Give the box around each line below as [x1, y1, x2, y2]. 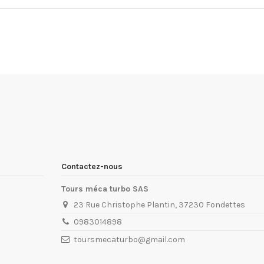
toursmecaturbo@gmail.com [74, 234, 186, 245]
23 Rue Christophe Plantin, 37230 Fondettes [74, 199, 246, 210]
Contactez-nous [61, 161, 123, 172]
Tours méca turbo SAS [61, 183, 148, 194]
